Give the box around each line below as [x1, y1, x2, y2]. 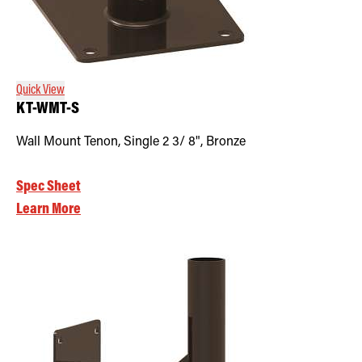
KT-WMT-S [16, 100, 79, 118]
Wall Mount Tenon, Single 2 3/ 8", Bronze [16, 135, 246, 149]
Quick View [16, 83, 65, 97]
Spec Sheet [16, 179, 81, 195]
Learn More [16, 201, 81, 217]
